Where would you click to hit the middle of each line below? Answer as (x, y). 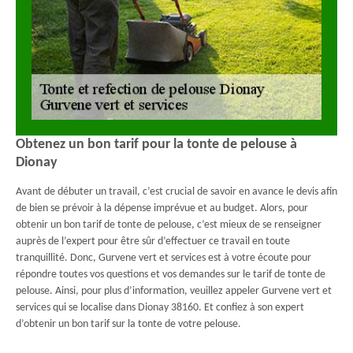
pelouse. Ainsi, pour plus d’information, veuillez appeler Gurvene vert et (174, 291)
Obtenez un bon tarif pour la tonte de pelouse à (156, 145)
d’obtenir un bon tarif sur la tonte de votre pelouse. (128, 324)
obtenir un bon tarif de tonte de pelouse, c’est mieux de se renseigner (169, 225)
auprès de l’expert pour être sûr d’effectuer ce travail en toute (153, 242)
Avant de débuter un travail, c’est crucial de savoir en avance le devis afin (176, 192)
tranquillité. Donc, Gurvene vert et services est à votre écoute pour (163, 258)
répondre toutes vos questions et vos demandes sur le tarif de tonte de (171, 275)
